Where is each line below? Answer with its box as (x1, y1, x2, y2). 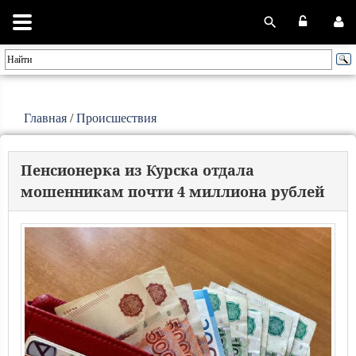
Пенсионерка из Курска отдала (21, 161, 254, 180)
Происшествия (76, 111, 157, 125)
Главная (24, 111, 67, 125)
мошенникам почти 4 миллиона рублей (21, 182, 324, 201)
